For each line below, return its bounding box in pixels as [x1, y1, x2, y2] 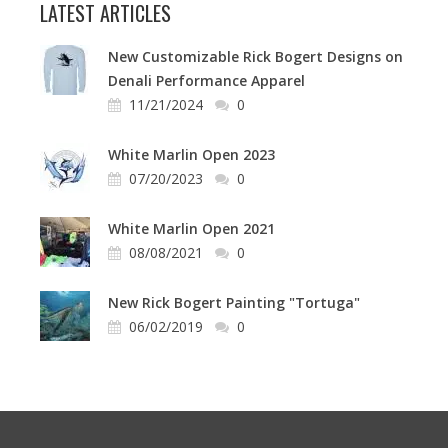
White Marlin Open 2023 [108, 144, 275, 164]
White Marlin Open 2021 [108, 218, 275, 238]
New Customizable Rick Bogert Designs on [108, 46, 403, 66]
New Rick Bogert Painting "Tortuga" [108, 292, 360, 312]
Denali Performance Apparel [108, 70, 305, 90]
